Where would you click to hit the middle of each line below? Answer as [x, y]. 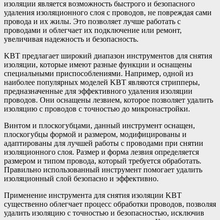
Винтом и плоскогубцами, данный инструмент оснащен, [99, 126]
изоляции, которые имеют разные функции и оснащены [98, 65]
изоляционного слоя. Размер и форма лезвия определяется [101, 152]
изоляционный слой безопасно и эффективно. [81, 179]
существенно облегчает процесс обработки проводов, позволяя [110, 204]
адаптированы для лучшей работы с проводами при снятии [104, 143]
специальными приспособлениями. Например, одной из [98, 74]
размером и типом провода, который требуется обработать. [103, 161]
